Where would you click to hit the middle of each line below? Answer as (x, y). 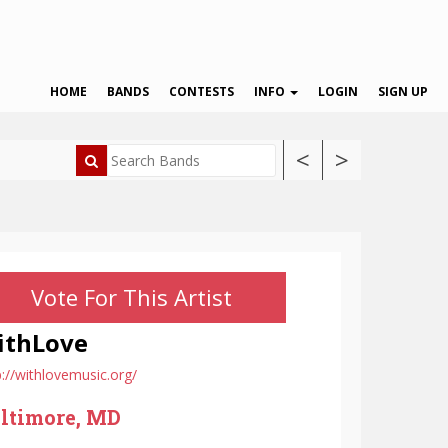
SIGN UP (403, 91)
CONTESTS (201, 91)
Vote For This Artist (131, 297)
